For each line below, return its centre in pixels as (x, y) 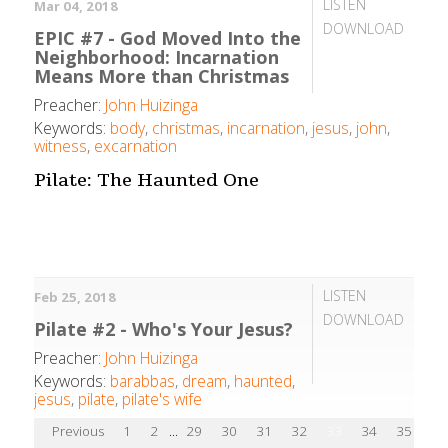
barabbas (143, 380)
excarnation (136, 145)
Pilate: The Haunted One (147, 180)
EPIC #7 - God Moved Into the (168, 37)
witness (61, 145)
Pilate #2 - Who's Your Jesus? (164, 328)
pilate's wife (162, 398)
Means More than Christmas (162, 75)
